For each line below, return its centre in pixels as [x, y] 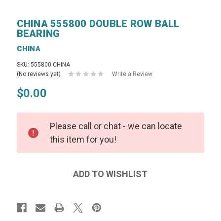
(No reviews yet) [38, 74]
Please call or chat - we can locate [116, 126]
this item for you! [83, 139]
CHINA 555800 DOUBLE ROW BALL [98, 23]
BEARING [38, 33]
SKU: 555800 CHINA [43, 64]
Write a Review [132, 74]
